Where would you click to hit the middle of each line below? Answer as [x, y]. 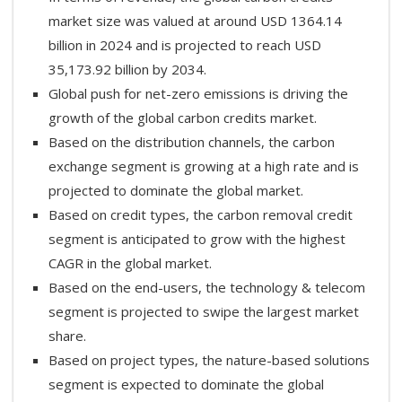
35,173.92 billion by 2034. [127, 70]
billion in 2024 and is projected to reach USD [185, 45]
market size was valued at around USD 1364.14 [195, 21]
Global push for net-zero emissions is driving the [198, 94]
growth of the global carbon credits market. [183, 118]
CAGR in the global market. [130, 263]
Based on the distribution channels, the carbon [192, 142]
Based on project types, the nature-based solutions [209, 360]
